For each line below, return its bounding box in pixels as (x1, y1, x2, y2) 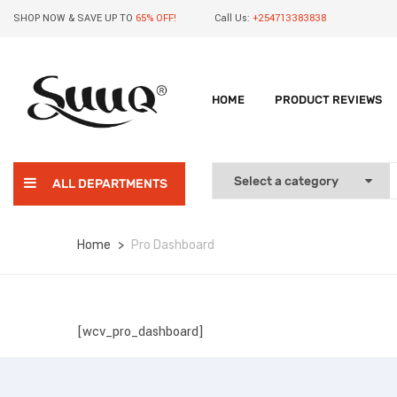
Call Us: (214, 12, 250, 25)
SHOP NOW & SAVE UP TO (13, 12, 136, 25)
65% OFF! (136, 12, 176, 25)
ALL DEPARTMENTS (52, 176, 167, 191)
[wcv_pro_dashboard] (77, 322, 204, 341)
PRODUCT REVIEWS (275, 93, 382, 106)
